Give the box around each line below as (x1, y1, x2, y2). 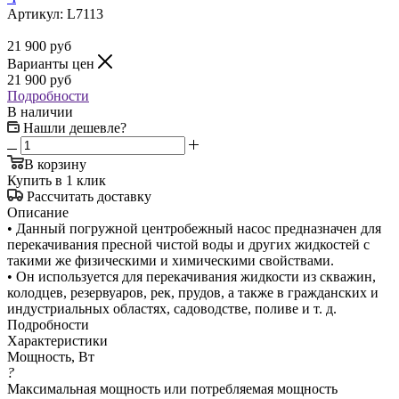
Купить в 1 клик (7, 172, 106, 188)
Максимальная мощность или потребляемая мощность (7, 380, 338, 396)
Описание (7, 204, 69, 220)
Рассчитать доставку (27, 188, 151, 204)
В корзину (24, 156, 86, 172)
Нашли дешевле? (23, 119, 126, 135)
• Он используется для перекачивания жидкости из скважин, (7, 268, 376, 284)
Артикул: (7, 5, 63, 21)
